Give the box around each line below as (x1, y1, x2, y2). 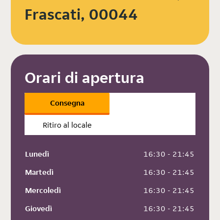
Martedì (25, 167, 54, 178)
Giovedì (25, 203, 53, 214)
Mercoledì (25, 185, 61, 196)
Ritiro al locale (42, 120, 92, 131)
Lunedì (25, 149, 50, 160)
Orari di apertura (25, 68, 145, 88)
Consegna (50, 98, 84, 109)
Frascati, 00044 (25, 4, 138, 25)
